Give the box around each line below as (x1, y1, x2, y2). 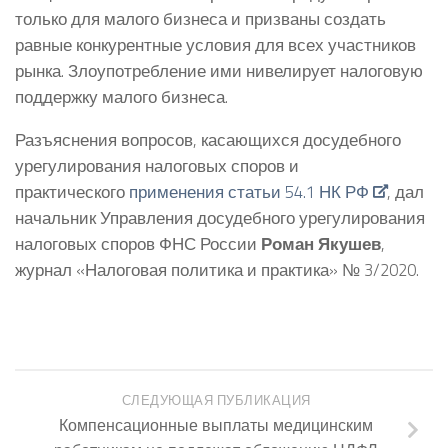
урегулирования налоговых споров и (15, 152, 299, 178)
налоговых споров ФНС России (15, 230, 261, 256)
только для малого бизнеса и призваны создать (15, 5, 386, 31)
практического (15, 178, 129, 204)
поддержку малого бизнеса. (15, 83, 228, 109)
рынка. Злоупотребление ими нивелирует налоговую (15, 57, 423, 83)
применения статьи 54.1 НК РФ (129, 178, 369, 204)
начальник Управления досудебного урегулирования (15, 204, 425, 230)
